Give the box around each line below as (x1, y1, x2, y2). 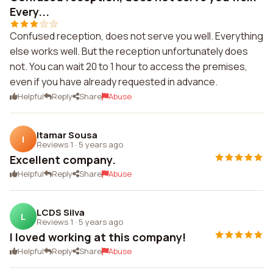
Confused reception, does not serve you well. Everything (10, 29, 263, 43)
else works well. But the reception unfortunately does (10, 44, 248, 58)
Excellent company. (10, 152, 116, 167)
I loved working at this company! (10, 230, 186, 244)
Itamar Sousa (37, 128, 97, 141)
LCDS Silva (37, 205, 85, 219)
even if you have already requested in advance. (10, 75, 218, 88)
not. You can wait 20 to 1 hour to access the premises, (10, 60, 247, 73)
